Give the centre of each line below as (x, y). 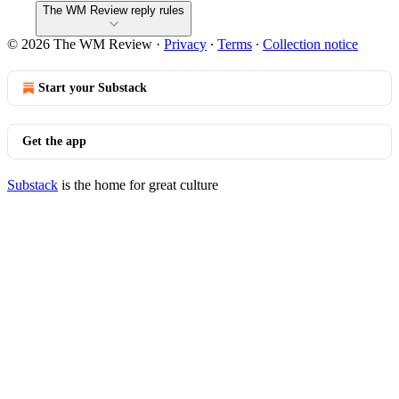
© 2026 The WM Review (80, 44)
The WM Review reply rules (114, 10)
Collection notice (310, 44)
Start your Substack (93, 88)
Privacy (185, 44)
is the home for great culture (138, 185)
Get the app (54, 141)
